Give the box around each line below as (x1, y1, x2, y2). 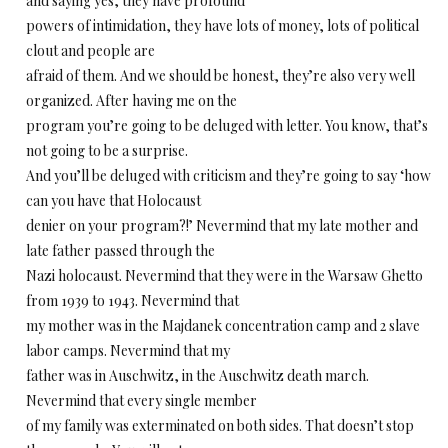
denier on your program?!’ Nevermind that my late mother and (26, 216, 418, 235)
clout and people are (26, 41, 155, 60)
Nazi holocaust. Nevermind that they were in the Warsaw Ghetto (26, 266, 423, 285)
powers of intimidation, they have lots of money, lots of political (26, 16, 419, 35)
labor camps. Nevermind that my (26, 341, 230, 360)
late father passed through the (26, 241, 215, 260)
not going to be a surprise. (26, 141, 188, 160)
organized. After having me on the (26, 91, 237, 110)
